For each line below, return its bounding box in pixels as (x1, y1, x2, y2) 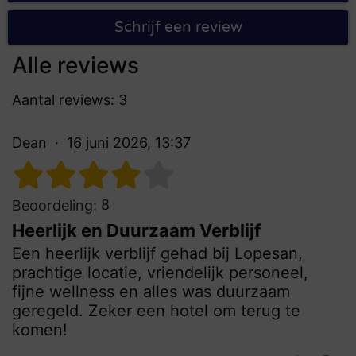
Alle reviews (12, 51, 139, 79)
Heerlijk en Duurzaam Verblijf (12, 219, 261, 241)
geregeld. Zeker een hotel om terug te (12, 300, 300, 320)
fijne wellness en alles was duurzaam (12, 281, 290, 301)
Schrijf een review (114, 17, 242, 36)
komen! (12, 319, 68, 339)
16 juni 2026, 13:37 (67, 133, 191, 151)
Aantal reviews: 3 (12, 91, 127, 108)
